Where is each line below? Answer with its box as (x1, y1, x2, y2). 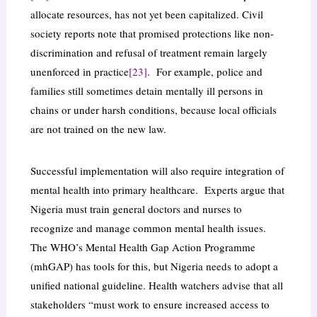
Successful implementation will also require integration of (30, 163, 284, 178)
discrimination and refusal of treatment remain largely (30, 45, 267, 60)
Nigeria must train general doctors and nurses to (30, 202, 242, 217)
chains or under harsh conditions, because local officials (30, 103, 277, 117)
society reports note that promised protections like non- (30, 26, 274, 41)
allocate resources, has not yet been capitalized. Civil (30, 7, 263, 22)
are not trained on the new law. (30, 122, 166, 137)
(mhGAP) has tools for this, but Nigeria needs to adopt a (30, 259, 278, 274)
